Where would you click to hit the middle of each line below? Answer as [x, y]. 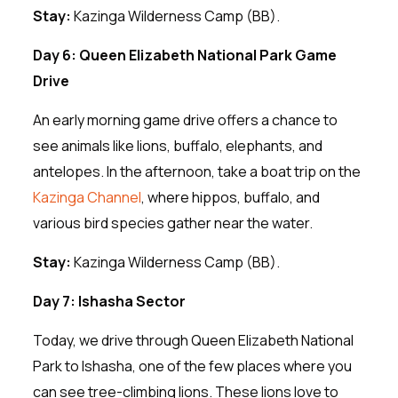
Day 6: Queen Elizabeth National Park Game [184, 55]
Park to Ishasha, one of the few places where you [192, 366]
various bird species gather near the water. [172, 223]
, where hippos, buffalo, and [230, 197]
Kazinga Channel [87, 197]
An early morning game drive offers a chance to [185, 119]
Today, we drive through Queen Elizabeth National [193, 340]
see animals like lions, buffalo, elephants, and [177, 145]
